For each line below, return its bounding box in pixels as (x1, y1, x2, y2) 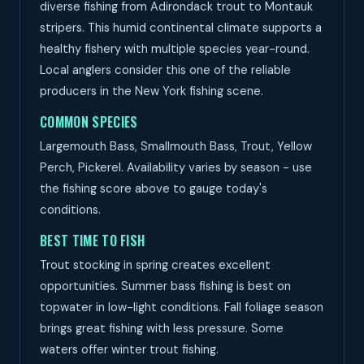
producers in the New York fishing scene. (40, 83, 263, 99)
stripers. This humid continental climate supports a (40, 19, 322, 36)
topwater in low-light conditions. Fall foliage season (40, 299, 323, 315)
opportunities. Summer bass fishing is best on (40, 278, 291, 294)
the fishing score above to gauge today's (40, 180, 267, 197)
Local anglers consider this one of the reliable (40, 62, 291, 78)
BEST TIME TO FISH (40, 231, 145, 250)
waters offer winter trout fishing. (40, 341, 219, 357)
